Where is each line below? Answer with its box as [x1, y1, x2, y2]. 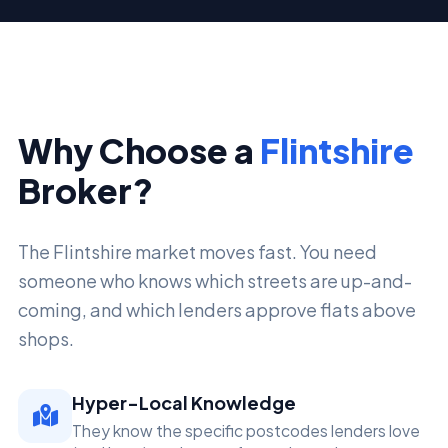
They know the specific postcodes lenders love [72, 421, 420, 440]
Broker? [18, 168, 153, 211]
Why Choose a [18, 128, 260, 171]
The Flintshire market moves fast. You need [18, 239, 377, 263]
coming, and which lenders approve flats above [18, 297, 416, 321]
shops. [18, 326, 74, 350]
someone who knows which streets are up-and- [18, 268, 412, 292]
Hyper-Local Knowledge [72, 390, 296, 414]
